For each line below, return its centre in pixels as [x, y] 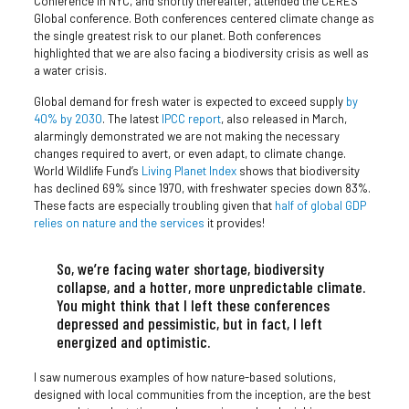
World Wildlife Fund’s [87, 170]
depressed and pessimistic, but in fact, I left [189, 323]
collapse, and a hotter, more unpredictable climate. [210, 286]
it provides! [234, 222]
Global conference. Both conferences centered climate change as [204, 18]
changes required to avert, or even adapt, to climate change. [189, 153]
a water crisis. [70, 70]
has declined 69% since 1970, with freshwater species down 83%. [202, 188]
